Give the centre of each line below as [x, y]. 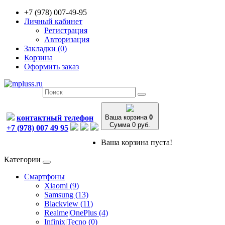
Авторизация [67, 39]
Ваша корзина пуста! [137, 142]
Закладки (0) [45, 48]
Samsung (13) [66, 195]
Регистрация [66, 30]
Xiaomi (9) [62, 186]
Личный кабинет [53, 21]
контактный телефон [55, 118]
